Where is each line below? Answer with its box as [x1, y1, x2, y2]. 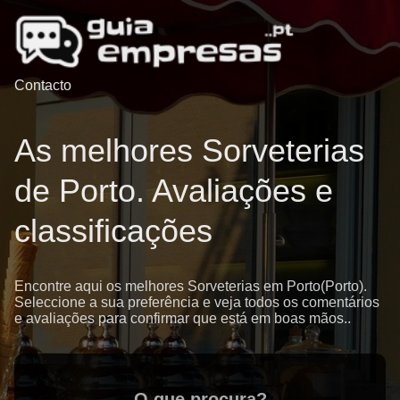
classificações [14, 212, 212, 249]
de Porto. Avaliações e [14, 171, 333, 209]
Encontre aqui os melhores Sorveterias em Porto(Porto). [14, 278, 367, 294]
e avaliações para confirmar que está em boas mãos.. [14, 310, 351, 326]
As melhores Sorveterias [14, 131, 364, 169]
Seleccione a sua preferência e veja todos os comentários [14, 294, 379, 310]
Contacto [14, 78, 71, 94]
